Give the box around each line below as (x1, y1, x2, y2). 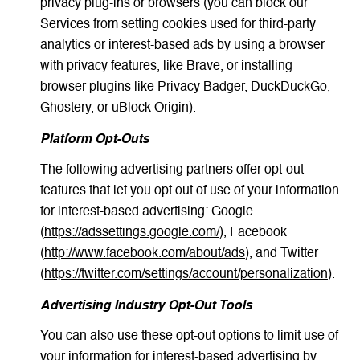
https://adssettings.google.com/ (43, 227, 219, 240)
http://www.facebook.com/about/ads (43, 247, 245, 261)
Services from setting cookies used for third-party (39, 18, 316, 32)
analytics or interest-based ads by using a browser (39, 39, 325, 53)
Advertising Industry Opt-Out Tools (39, 299, 252, 313)
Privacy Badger (157, 81, 244, 95)
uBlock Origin (111, 102, 189, 116)
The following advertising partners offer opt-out (39, 164, 304, 178)
